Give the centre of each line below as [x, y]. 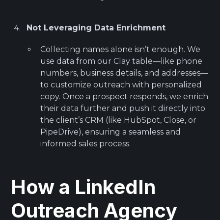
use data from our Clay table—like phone [122, 61]
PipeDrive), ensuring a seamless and [111, 132]
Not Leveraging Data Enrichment [96, 27]
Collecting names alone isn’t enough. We [121, 49]
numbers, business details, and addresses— [124, 73]
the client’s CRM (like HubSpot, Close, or [119, 120]
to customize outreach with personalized [121, 84]
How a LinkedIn [83, 187]
